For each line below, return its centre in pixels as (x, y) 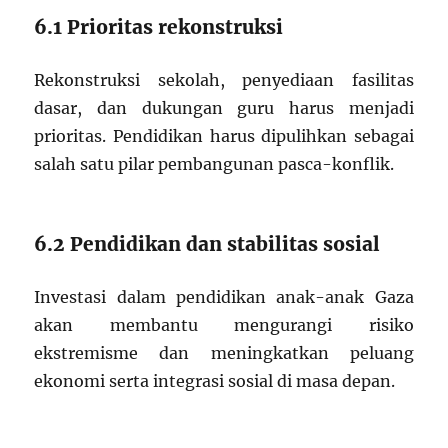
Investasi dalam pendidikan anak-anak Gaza (224, 297)
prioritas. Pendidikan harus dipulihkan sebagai (224, 136)
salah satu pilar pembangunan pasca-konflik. (214, 164)
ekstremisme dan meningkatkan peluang (224, 353)
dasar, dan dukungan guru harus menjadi (224, 108)
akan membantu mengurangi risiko (224, 325)
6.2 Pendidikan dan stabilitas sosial (207, 244)
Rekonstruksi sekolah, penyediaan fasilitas (224, 80)
